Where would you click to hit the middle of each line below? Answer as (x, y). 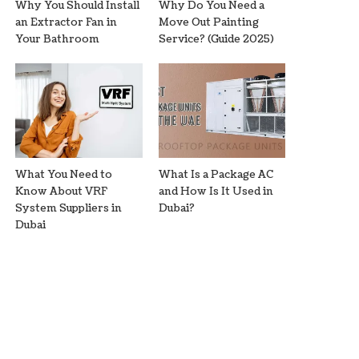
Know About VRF (62, 192)
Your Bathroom (58, 39)
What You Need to (64, 175)
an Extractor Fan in (67, 22)
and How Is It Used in (216, 192)
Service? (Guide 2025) (216, 39)
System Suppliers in (69, 209)
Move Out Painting (208, 22)
